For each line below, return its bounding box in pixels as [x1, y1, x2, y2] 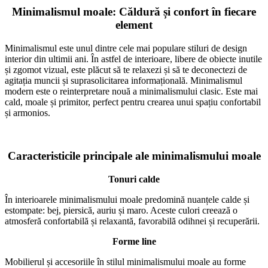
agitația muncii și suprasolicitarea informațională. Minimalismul [5, 75, 242, 86]
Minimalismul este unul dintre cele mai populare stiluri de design [5, 42, 247, 53]
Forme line [112, 236, 156, 247]
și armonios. [5, 107, 50, 118]
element [115, 19, 153, 32]
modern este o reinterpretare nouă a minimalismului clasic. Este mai [5, 86, 258, 96]
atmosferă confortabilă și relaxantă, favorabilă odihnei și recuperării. [5, 216, 260, 227]
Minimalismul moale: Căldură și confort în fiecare [12, 5, 256, 19]
